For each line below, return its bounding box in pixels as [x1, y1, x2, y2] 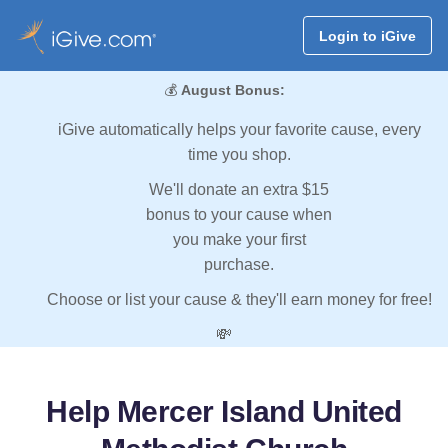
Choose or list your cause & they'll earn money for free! [46, 291, 432, 309]
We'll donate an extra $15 [149, 181, 329, 199]
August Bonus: [180, 82, 285, 99]
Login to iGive [318, 27, 416, 44]
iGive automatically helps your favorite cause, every [57, 121, 421, 139]
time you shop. [187, 146, 291, 164]
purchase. [204, 256, 274, 274]
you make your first [172, 231, 306, 249]
